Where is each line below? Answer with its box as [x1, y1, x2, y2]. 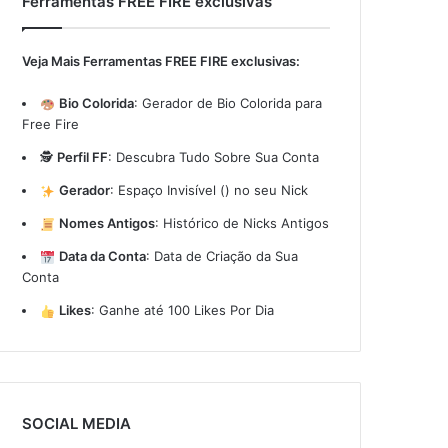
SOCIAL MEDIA [22, 414, 132, 433]
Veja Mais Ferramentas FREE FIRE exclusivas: [22, 53, 301, 69]
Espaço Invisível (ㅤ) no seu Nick [117, 182, 308, 198]
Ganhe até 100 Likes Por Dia [98, 302, 274, 318]
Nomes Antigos [58, 215, 155, 231]
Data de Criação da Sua [153, 248, 298, 264]
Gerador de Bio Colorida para [141, 95, 322, 111]
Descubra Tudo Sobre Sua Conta [116, 149, 320, 165]
